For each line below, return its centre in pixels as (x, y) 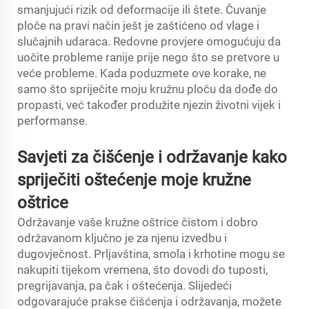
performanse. (52, 121)
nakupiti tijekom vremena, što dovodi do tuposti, (142, 270)
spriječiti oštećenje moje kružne (134, 180)
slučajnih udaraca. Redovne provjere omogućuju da (149, 41)
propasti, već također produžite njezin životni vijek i (149, 105)
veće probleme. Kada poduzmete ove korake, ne (142, 73)
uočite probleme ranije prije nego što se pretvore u (148, 57)
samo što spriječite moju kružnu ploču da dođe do (148, 89)
